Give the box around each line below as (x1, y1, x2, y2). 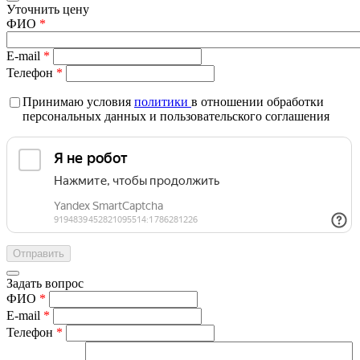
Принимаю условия (22, 94, 134, 108)
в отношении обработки (191, 94, 324, 108)
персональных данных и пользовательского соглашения (22, 108, 329, 123)
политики (134, 94, 191, 108)
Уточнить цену (6, 2, 89, 16)
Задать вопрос (6, 276, 84, 290)
